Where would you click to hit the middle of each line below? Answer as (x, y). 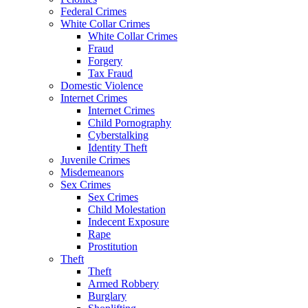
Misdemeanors (92, 172)
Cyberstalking (118, 135)
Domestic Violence (102, 86)
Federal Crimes (93, 11)
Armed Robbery (123, 284)
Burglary (107, 296)
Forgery (105, 61)
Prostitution (113, 246)
